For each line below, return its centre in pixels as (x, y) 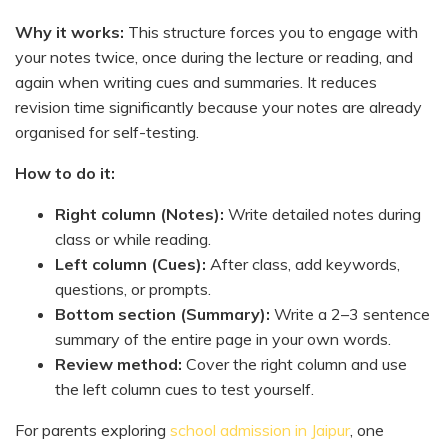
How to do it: (65, 172)
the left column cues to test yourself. (184, 388)
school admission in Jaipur (260, 429)
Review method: (118, 363)
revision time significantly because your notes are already (218, 106)
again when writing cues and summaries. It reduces (196, 81)
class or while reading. (133, 238)
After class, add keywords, (303, 263)
